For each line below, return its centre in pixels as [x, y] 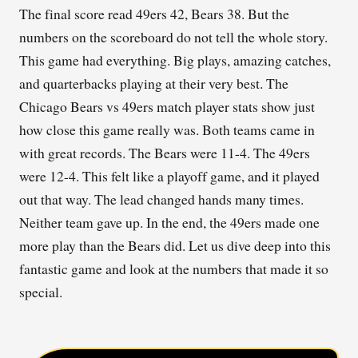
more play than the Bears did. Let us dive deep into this [175, 246]
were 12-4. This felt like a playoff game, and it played [169, 176]
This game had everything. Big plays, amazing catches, [175, 60]
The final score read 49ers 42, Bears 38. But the [154, 14]
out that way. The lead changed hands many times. [161, 199]
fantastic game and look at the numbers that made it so [174, 269]
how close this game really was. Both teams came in [167, 130]
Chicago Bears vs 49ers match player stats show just [167, 107]
